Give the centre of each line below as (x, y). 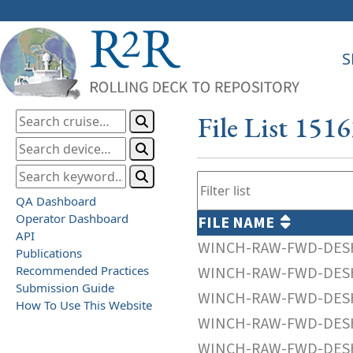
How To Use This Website (84, 305)
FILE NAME (239, 223)
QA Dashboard (56, 201)
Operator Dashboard (72, 218)
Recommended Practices (82, 270)
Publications (49, 253)
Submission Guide (65, 287)
